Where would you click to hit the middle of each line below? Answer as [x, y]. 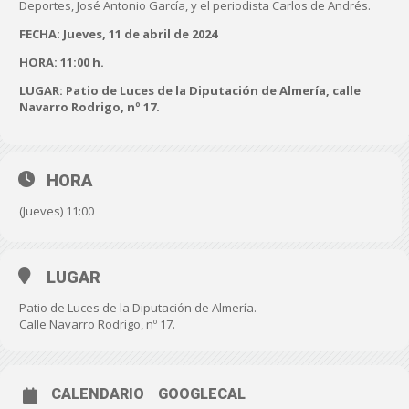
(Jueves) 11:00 [57, 211]
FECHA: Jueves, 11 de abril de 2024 [118, 34]
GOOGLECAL [202, 394]
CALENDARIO [98, 394]
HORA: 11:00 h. [62, 62]
